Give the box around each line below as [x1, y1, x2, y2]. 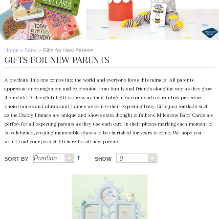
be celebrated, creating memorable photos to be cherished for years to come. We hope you [4, 129, 201, 136]
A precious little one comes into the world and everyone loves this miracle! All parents [4, 76, 194, 83]
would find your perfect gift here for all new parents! [4, 138, 121, 145]
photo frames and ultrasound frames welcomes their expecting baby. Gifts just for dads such [4, 103, 209, 109]
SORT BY [4, 155, 28, 162]
